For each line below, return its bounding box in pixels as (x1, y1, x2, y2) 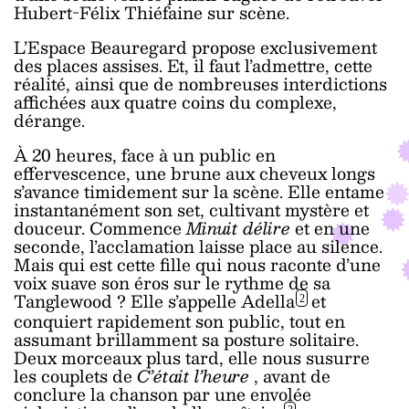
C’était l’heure (137, 362, 254, 391)
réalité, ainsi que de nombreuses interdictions (14, 68, 387, 98)
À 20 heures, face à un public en (14, 140, 276, 169)
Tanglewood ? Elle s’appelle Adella (14, 286, 295, 315)
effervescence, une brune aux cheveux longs (14, 158, 375, 187)
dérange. (14, 105, 85, 134)
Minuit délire (186, 213, 295, 242)
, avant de (254, 362, 330, 391)
